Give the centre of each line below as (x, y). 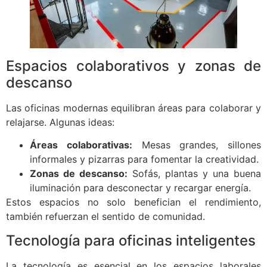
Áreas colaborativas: (81, 145)
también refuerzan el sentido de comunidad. (105, 217)
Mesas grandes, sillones (196, 145)
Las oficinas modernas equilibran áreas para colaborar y (133, 108)
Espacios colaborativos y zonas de (133, 66)
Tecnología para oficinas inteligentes (131, 240)
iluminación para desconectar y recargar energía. (140, 188)
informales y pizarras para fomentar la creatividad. (144, 159)
